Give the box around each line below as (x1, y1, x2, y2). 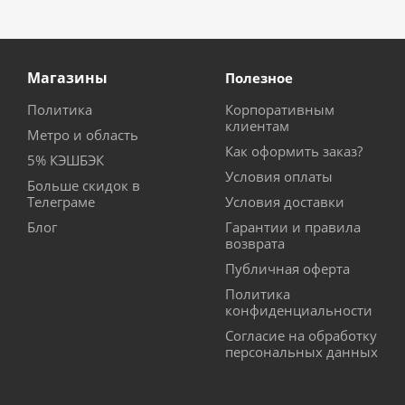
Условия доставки (225, 193, 344, 212)
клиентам (225, 117, 289, 136)
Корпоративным (225, 100, 334, 119)
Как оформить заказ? (225, 142, 363, 161)
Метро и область (27, 126, 138, 145)
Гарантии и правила (225, 218, 361, 237)
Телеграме (27, 193, 95, 212)
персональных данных (225, 343, 378, 362)
